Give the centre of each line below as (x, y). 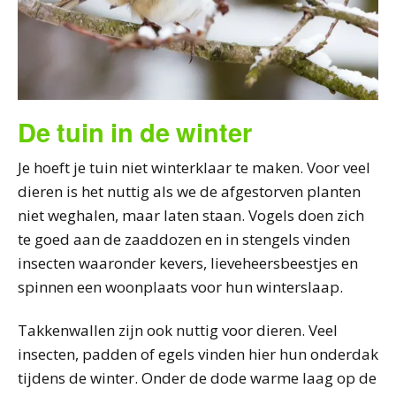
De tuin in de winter (135, 131)
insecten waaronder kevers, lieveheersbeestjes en (188, 263)
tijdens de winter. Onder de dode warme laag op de (197, 377)
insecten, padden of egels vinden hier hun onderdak (198, 354)
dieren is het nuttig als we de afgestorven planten (189, 191)
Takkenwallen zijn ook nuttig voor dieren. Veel (178, 330)
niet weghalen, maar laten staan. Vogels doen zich (191, 215)
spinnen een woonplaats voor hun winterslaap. (180, 286)
